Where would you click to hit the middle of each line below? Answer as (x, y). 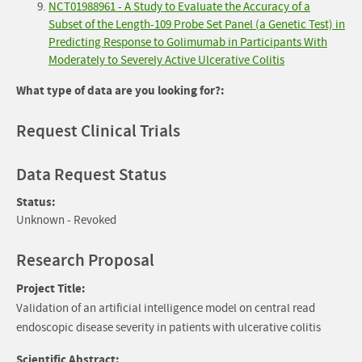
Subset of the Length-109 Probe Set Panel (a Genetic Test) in (197, 25)
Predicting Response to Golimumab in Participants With (188, 43)
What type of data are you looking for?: (120, 91)
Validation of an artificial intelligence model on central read (166, 309)
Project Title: (51, 289)
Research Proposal (85, 261)
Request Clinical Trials (98, 132)
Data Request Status (91, 175)
